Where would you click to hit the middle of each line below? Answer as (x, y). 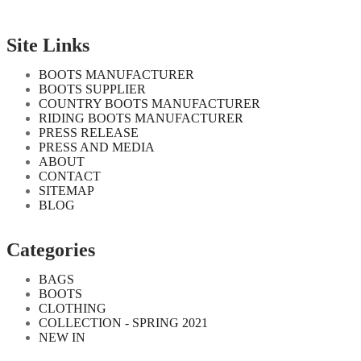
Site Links (48, 46)
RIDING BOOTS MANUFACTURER (141, 118)
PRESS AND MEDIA (97, 147)
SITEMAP (66, 191)
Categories (51, 250)
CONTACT (70, 176)
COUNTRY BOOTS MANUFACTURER (149, 104)
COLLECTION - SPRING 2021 (123, 323)
